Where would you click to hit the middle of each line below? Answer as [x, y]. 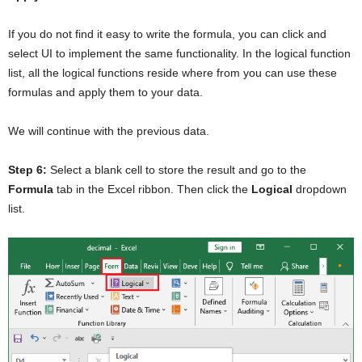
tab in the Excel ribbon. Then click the [152, 189]
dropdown [320, 189]
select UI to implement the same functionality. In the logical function [179, 53]
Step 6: [27, 169]
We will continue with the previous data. [109, 130]
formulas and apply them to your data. [105, 92]
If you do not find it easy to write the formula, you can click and [167, 34]
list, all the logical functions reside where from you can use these [173, 72]
